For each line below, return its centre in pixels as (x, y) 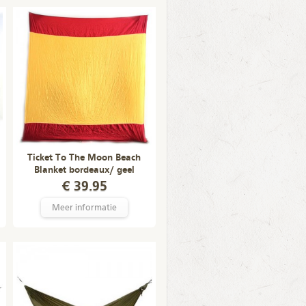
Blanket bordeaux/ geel (84, 170)
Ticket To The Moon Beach (84, 158)
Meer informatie (84, 208)
